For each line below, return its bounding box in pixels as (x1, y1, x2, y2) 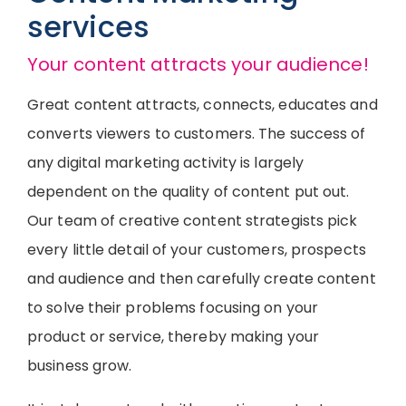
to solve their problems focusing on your (27, 297, 319, 318)
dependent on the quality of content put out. (27, 181, 350, 202)
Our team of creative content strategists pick (27, 210, 358, 231)
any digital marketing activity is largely (27, 152, 304, 173)
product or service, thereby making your (27, 326, 319, 347)
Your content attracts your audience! (27, 52, 369, 77)
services (27, 6, 150, 47)
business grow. (27, 355, 132, 376)
